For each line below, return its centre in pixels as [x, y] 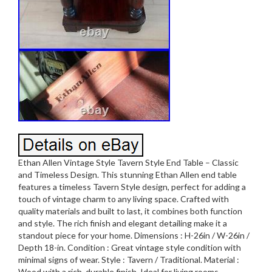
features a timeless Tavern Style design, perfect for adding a [132, 186]
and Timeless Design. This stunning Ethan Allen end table [127, 174]
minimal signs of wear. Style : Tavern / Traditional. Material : [129, 259]
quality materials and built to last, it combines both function [130, 211]
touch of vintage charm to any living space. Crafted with [124, 199]
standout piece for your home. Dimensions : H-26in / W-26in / [134, 235]
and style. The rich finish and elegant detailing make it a [123, 223]
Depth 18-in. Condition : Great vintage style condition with [130, 247]
